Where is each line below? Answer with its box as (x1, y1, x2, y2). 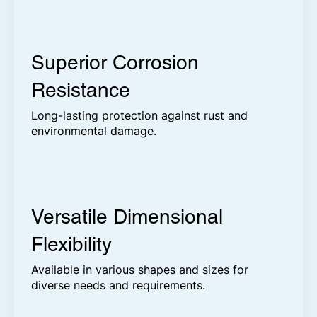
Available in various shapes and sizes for (31, 263, 249, 277)
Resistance (31, 79, 137, 102)
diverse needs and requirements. (31, 278, 206, 293)
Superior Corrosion (31, 51, 200, 74)
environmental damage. (31, 124, 157, 139)
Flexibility (31, 233, 113, 256)
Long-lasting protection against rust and (31, 108, 248, 123)
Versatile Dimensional (31, 205, 224, 229)
